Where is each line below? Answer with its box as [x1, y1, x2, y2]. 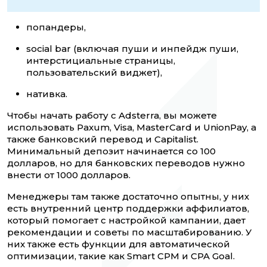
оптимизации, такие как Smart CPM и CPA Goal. [7, 250, 235, 262]
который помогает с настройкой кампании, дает [7, 215, 246, 226]
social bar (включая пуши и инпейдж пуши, [26, 43, 238, 55]
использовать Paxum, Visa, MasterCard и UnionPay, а [7, 122, 256, 133]
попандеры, [26, 21, 86, 33]
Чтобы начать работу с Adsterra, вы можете [7, 110, 217, 122]
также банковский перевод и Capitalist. [7, 133, 198, 145]
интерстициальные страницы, [26, 55, 175, 67]
